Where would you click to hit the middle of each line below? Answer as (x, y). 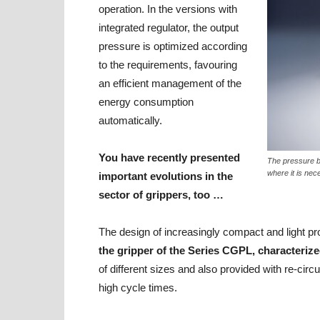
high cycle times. (138, 287)
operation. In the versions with (168, 9)
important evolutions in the (166, 176)
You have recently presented (169, 157)
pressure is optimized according (173, 46)
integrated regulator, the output (169, 27)
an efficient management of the (170, 83)
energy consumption (146, 102)
